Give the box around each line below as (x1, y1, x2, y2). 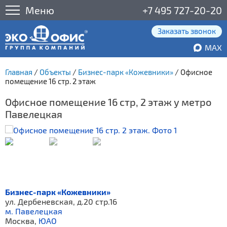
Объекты (40, 67, 71, 77)
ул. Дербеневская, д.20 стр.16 (5, 197, 117, 206)
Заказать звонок (158, 26, 216, 35)
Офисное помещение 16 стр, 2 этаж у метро (5, 96, 211, 108)
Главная (5, 67, 32, 77)
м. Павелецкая (5, 206, 62, 216)
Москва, (5, 216, 39, 225)
